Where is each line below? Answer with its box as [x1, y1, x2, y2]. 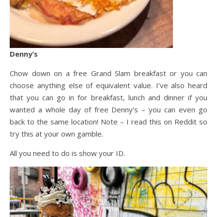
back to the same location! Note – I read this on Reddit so [10, 117, 207, 127]
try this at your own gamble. [10, 129, 103, 139]
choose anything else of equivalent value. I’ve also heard [10, 80, 207, 91]
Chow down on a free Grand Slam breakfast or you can [10, 68, 207, 78]
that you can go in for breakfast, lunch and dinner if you [10, 93, 207, 103]
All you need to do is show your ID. [10, 148, 125, 158]
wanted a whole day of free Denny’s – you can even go [10, 105, 207, 115]
